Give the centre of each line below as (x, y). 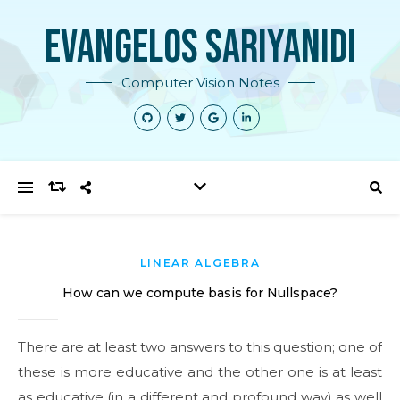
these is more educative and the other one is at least (200, 372)
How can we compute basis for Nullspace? (200, 293)
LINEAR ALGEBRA (200, 263)
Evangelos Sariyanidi (200, 48)
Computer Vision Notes (200, 83)
